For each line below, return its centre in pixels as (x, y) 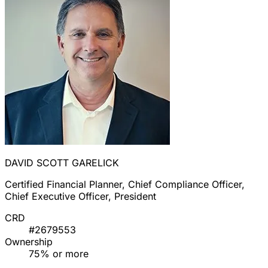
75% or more (59, 254)
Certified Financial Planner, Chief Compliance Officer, (125, 185)
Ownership (29, 242)
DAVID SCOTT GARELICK (62, 163)
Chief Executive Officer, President (80, 197)
